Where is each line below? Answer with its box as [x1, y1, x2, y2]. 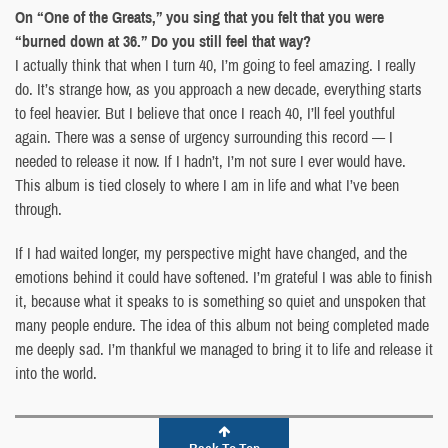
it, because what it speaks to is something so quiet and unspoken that [15, 289, 426, 312]
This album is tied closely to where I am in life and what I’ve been [15, 173, 399, 196]
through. [15, 197, 62, 220]
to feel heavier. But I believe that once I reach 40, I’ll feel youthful [15, 101, 395, 124]
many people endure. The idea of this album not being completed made [15, 313, 429, 336]
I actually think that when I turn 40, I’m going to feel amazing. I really [15, 53, 416, 76]
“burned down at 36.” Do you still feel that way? [15, 29, 311, 52]
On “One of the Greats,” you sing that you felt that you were [15, 5, 384, 28]
